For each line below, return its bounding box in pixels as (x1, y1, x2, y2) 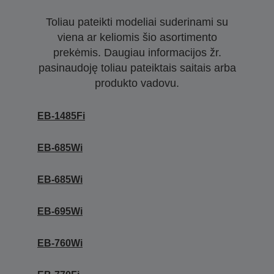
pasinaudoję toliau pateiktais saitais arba (38, 62, 236, 74)
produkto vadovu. (95, 77, 179, 89)
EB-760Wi (37, 238, 83, 248)
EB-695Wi (37, 206, 83, 217)
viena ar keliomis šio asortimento (57, 31, 217, 43)
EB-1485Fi (37, 111, 85, 121)
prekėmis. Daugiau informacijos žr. (53, 46, 221, 59)
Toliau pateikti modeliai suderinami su (46, 16, 228, 28)
